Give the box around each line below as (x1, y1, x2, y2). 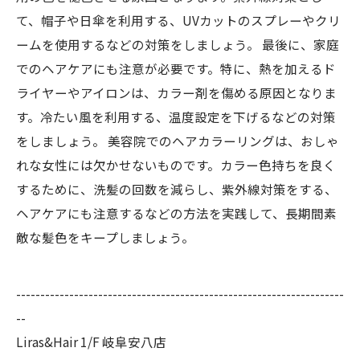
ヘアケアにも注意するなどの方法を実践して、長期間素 (16, 204, 337, 222)
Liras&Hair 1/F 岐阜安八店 (16, 333, 166, 350)
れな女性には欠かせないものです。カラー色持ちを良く (16, 156, 336, 174)
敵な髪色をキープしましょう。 (16, 228, 194, 246)
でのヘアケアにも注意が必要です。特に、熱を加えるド (16, 59, 336, 77)
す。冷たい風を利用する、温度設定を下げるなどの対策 (16, 108, 336, 125)
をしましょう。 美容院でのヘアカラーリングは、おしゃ (16, 132, 339, 149)
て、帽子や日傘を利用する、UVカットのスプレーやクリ (16, 11, 341, 29)
